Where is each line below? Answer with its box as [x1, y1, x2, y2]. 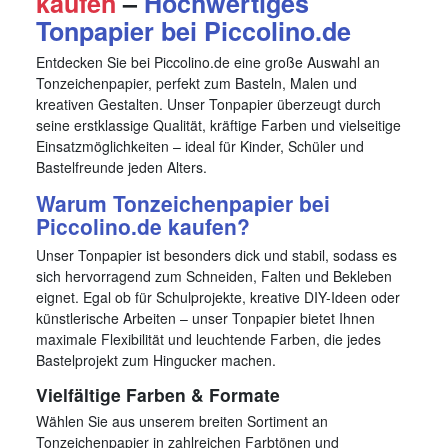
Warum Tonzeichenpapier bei [36, 188, 330, 219]
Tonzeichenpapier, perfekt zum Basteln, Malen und [36, 73, 357, 94]
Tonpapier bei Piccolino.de [36, 13, 351, 50]
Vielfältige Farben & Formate [36, 382, 280, 408]
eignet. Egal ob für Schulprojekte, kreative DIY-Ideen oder [36, 287, 400, 308]
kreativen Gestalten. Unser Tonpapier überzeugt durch [36, 94, 381, 115]
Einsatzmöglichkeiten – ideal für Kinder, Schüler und [36, 136, 364, 157]
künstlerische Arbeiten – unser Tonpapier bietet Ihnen [36, 308, 375, 329]
